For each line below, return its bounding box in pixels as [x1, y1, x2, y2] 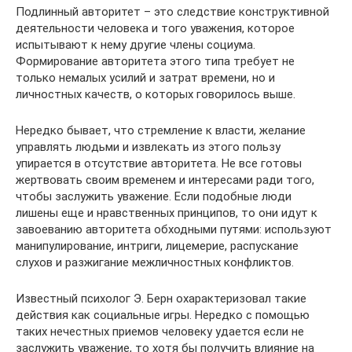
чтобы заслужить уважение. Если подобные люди [16, 189, 291, 203]
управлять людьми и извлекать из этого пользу [16, 139, 280, 154]
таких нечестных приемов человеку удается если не [16, 324, 304, 339]
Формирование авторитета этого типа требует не [16, 53, 295, 68]
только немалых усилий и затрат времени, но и [16, 70, 275, 85]
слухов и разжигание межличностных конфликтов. [16, 255, 294, 269]
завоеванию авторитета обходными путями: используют [16, 222, 332, 236]
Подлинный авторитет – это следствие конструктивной [16, 4, 329, 19]
